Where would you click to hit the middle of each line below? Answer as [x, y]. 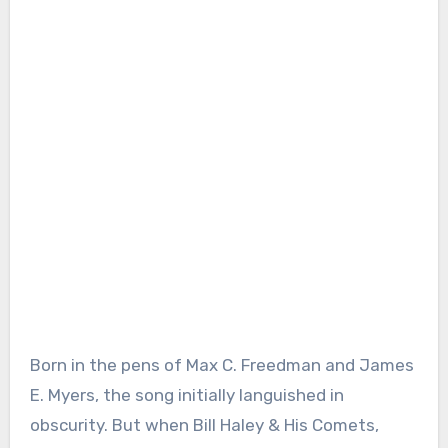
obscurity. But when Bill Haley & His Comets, [204, 425]
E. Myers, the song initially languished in [186, 395]
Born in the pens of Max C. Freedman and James [221, 365]
